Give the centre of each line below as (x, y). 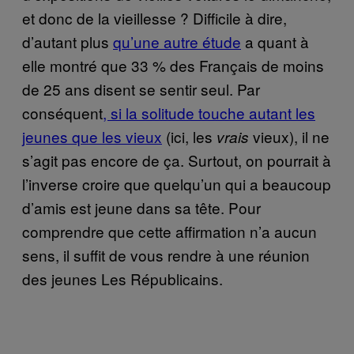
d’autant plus (68, 41)
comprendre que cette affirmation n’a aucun (169, 231)
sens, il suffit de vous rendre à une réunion (166, 254)
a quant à (275, 41)
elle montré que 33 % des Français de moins (173, 65)
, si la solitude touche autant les (209, 112)
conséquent (62, 112)
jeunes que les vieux (92, 136)
